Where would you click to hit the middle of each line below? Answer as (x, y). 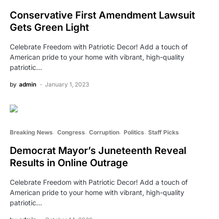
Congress (71, 132)
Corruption (104, 132)
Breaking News (31, 132)
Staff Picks (164, 132)
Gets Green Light (49, 27)
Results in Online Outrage (69, 163)
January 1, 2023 (67, 84)
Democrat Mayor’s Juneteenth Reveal (98, 150)
